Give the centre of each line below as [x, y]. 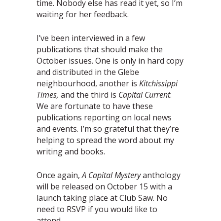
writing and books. [71, 152]
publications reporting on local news [104, 118]
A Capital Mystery [111, 175]
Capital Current [143, 95]
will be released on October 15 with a [104, 187]
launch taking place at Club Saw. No [102, 198]
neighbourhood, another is [88, 84]
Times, [49, 95]
